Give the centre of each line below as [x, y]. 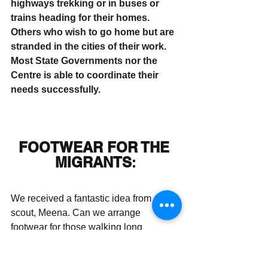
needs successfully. [57, 89]
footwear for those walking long [78, 227]
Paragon [142, 241]
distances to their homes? [66, 241]
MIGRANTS [93, 162]
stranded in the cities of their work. [90, 46]
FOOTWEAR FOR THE [96, 147]
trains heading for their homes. [81, 18]
